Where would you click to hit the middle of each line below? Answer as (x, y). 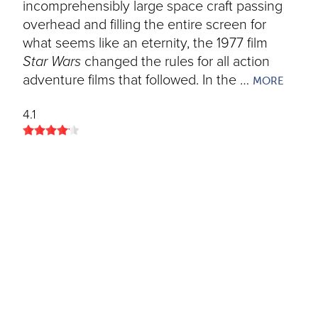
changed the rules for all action (175, 62)
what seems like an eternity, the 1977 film (145, 43)
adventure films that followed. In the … (138, 80)
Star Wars (52, 62)
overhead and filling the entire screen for (144, 25)
